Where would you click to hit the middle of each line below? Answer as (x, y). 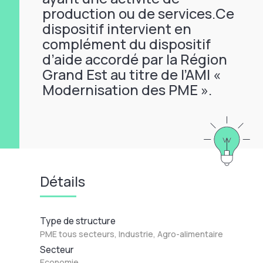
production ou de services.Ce (139, 13)
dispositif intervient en (117, 28)
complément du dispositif (127, 44)
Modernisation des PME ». (127, 90)
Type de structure (78, 221)
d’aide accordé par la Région (135, 59)
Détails (63, 181)
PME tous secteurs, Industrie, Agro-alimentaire (131, 234)
